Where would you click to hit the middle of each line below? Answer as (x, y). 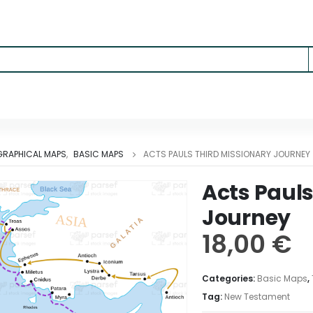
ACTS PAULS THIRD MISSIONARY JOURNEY (227, 154)
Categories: (230, 278)
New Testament (257, 297)
